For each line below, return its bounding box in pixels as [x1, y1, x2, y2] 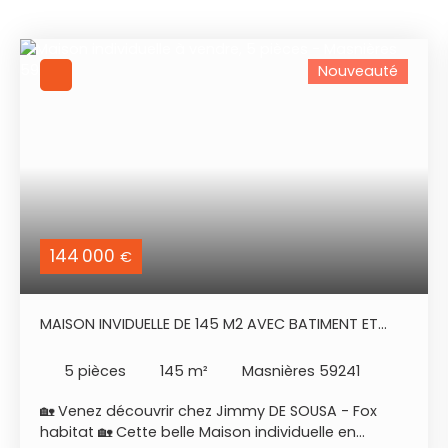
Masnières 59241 [242, 360, 360, 381]
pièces [78, 360, 126, 381]
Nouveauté [318, 61, 398, 82]
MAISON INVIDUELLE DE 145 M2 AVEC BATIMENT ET [40, 314, 378, 335]
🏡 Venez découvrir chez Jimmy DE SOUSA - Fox [40, 401, 377, 422]
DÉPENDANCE [40, 335, 130, 356]
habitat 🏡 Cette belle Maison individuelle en [40, 422, 356, 443]
